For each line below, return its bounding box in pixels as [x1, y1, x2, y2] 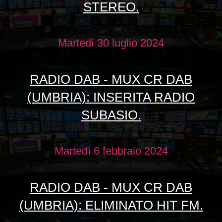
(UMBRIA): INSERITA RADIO [27, 90, 195, 105]
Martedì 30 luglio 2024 [58, 37, 164, 50]
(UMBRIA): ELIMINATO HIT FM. [19, 198, 203, 213]
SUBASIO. [81, 108, 141, 123]
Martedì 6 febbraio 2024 [54, 145, 168, 158]
